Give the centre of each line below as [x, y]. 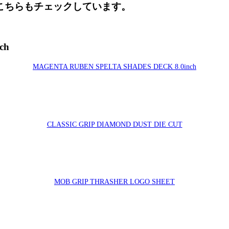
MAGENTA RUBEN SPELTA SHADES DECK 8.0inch [114, 67]
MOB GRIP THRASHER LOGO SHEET [114, 181]
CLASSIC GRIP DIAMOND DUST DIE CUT [114, 124]
